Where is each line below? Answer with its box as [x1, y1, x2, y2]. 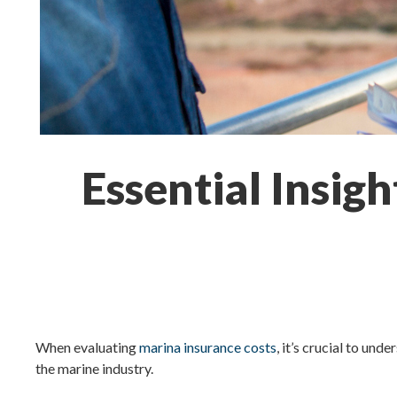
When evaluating [35, 339, 140, 355]
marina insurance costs [139, 339, 277, 355]
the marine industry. [35, 360, 157, 377]
